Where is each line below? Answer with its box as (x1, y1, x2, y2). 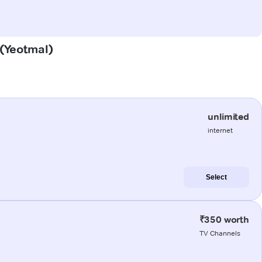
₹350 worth (199, 213, 249, 225)
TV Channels (199, 228, 240, 237)
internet (208, 125, 233, 135)
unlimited (208, 111, 249, 122)
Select (206, 173, 227, 181)
